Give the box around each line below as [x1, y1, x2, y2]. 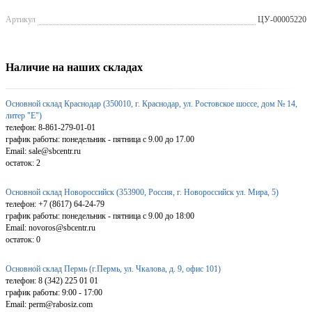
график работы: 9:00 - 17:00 [6, 287, 102, 297]
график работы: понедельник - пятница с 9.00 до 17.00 [6, 134, 194, 144]
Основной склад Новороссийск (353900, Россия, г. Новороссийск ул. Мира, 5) [6, 187, 279, 197]
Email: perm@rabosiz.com [6, 299, 93, 309]
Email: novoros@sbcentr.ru [6, 222, 95, 233]
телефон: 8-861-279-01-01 [6, 122, 95, 132]
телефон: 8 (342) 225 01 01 [6, 275, 98, 286]
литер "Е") [6, 110, 42, 120]
